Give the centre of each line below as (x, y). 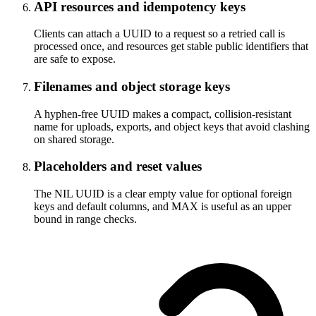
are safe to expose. (75, 59)
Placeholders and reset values (118, 166)
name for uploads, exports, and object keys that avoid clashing (172, 126)
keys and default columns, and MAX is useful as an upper (163, 207)
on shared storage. (74, 139)
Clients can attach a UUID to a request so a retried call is (159, 34)
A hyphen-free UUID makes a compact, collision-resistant (163, 114)
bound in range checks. (85, 219)
